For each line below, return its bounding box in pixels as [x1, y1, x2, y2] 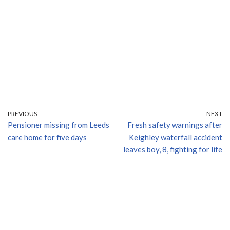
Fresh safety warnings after [127, 120, 222, 129]
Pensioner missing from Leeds [8, 120, 109, 129]
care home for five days [8, 132, 87, 142]
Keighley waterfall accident [129, 132, 222, 142]
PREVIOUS [8, 109, 37, 118]
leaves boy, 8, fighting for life [123, 144, 222, 154]
